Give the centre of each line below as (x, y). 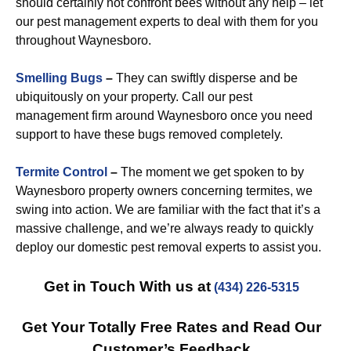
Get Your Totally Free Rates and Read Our (172, 327)
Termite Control (62, 172)
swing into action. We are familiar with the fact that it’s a (168, 210)
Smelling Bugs (59, 78)
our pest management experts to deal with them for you (167, 22)
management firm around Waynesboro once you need (164, 116)
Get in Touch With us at (127, 286)
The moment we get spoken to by (211, 172)
